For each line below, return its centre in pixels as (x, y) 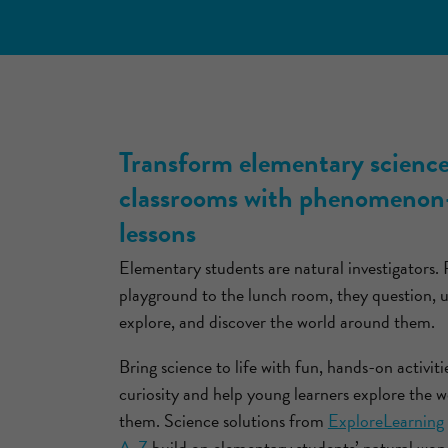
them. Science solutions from (223, 421)
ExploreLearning (385, 421)
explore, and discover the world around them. (276, 322)
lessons (157, 232)
